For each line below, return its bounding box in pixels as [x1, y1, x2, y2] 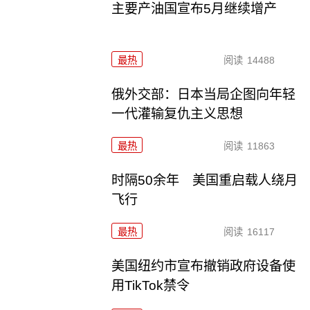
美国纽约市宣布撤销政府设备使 [111, 259, 296, 274]
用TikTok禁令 [111, 278, 190, 293]
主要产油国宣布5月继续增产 [111, 1, 277, 17]
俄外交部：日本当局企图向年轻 [111, 87, 296, 102]
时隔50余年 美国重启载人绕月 [111, 173, 298, 188]
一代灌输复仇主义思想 [111, 107, 244, 122]
